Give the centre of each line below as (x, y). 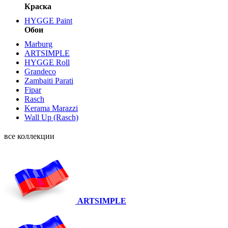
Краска (38, 6)
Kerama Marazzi (51, 108)
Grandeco (40, 72)
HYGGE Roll (47, 62)
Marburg (38, 44)
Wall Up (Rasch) (51, 117)
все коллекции (29, 136)
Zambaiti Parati (49, 81)
